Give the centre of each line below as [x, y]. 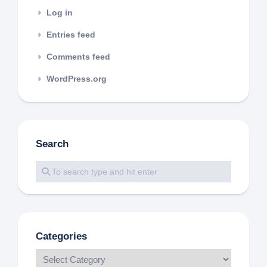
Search [52, 144]
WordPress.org [77, 79]
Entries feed [71, 35]
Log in [60, 13]
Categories [61, 236]
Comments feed [78, 57]
